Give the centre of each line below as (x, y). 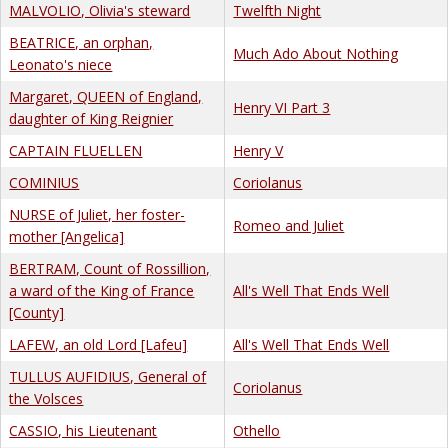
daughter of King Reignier (91, 118)
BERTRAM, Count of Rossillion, (110, 268)
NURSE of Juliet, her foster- (97, 214)
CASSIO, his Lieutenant (83, 430)
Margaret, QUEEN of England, (106, 96)
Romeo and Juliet (289, 225)
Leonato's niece (61, 64)
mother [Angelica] (67, 236)
